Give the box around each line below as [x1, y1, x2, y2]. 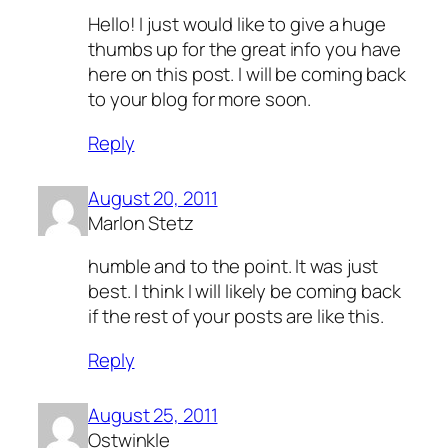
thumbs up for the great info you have [88, 36, 402, 63]
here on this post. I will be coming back [88, 61, 406, 88]
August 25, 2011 [88, 401, 218, 428]
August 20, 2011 [88, 184, 218, 211]
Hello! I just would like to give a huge [88, 11, 387, 38]
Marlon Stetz [88, 209, 194, 236]
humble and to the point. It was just [88, 253, 379, 280]
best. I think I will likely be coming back [88, 278, 401, 305]
